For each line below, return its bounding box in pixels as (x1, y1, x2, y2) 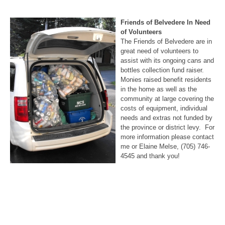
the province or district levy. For (121, 123, 214, 131)
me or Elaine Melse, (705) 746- (121, 142, 210, 150)
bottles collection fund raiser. (121, 66, 206, 74)
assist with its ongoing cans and (121, 56, 214, 64)
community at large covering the (121, 94, 214, 102)
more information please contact (121, 133, 214, 141)
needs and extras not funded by (121, 114, 212, 122)
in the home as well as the (121, 85, 197, 93)
